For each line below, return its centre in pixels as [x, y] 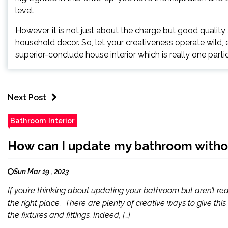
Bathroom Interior [42, 120]
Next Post [27, 97]
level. [26, 10]
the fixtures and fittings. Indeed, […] [69, 215]
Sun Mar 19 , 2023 [41, 172]
